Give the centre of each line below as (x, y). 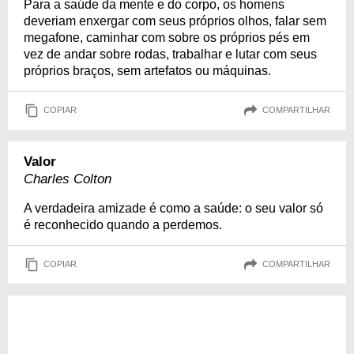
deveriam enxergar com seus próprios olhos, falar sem (175, 21)
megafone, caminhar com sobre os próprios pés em (167, 37)
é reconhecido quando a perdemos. (123, 224)
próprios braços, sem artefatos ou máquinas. (147, 70)
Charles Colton (68, 179)
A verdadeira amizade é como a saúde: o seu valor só (173, 208)
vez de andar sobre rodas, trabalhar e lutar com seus (170, 54)
